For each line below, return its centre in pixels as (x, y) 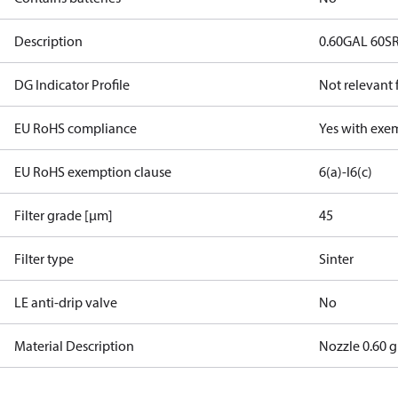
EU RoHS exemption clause (93, 171)
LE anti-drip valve (66, 302)
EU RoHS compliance (76, 128)
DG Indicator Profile (72, 84)
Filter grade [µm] (64, 215)
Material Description (74, 346)
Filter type (44, 259)
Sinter (337, 259)
